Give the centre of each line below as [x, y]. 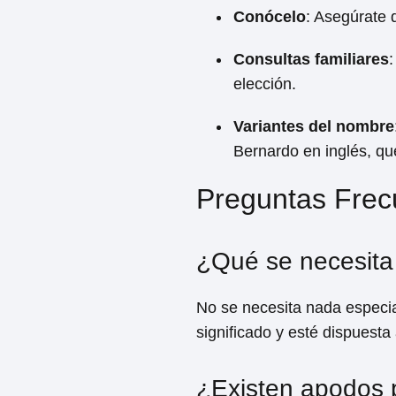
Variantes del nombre [314, 126]
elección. [265, 84]
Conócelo [270, 17]
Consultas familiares [311, 59]
